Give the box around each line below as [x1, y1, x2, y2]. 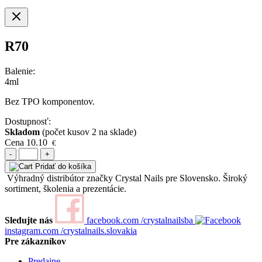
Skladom [5, 126, 40, 137]
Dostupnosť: [5, 116, 51, 126]
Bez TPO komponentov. [5, 96, 95, 106]
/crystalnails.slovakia [61, 225, 137, 236]
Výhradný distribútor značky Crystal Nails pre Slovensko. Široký [7, 173, 247, 183]
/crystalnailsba [141, 215, 193, 225]
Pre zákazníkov [5, 236, 66, 246]
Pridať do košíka [35, 161, 91, 171]
